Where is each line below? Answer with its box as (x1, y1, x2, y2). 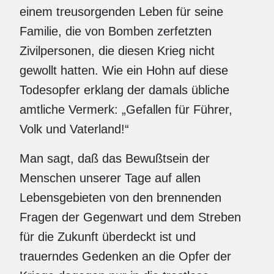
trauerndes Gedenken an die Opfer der (20, 250, 231, 263)
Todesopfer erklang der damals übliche (20, 83, 229, 97)
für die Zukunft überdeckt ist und (20, 230, 196, 243)
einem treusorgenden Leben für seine (20, 5, 223, 18)
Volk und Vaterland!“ (20, 122, 129, 136)
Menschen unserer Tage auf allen (20, 171, 201, 185)
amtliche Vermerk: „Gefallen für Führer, (20, 103, 232, 116)
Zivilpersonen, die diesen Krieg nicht (20, 44, 215, 57)
